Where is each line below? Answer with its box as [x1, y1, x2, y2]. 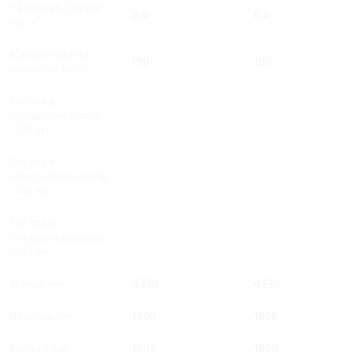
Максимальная [10, 47, 88, 61]
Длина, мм [10, 276, 65, 291]
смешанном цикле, [10, 230, 109, 244]
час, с [10, 14, 38, 29]
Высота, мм [10, 341, 69, 355]
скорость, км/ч [10, 61, 87, 76]
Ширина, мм [10, 309, 73, 323]
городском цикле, [10, 108, 104, 122]
